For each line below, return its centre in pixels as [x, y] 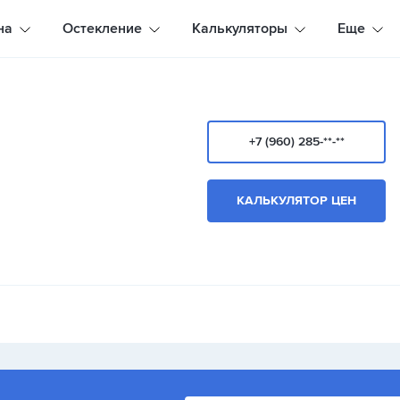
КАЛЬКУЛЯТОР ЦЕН [296, 200]
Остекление [102, 29]
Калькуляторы [239, 29]
